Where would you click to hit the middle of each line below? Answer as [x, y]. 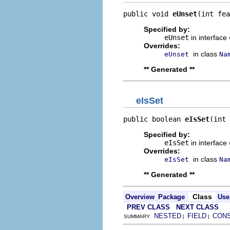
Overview [140, 197]
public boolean [154, 119]
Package [171, 197]
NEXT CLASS [197, 207]
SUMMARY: [139, 216]
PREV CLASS [148, 207]
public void [148, 14]
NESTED [168, 216]
